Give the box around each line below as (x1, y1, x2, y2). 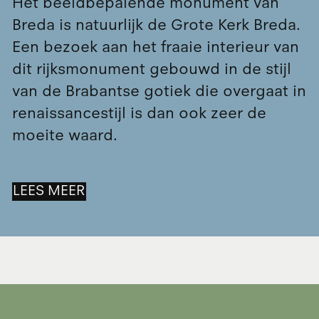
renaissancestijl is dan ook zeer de (11, 103, 266, 122)
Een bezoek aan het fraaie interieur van (11, 37, 299, 56)
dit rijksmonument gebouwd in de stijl (11, 59, 291, 78)
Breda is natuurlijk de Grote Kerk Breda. (11, 15, 300, 34)
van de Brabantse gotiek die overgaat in (11, 81, 306, 100)
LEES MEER (13, 182, 85, 199)
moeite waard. (11, 125, 117, 145)
